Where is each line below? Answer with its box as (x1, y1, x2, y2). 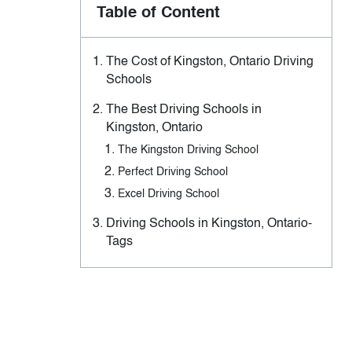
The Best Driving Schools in (106, 104, 262, 117)
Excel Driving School (118, 189, 219, 200)
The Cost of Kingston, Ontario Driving (106, 56, 313, 69)
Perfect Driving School (118, 167, 228, 178)
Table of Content (97, 5, 220, 22)
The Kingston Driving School (118, 145, 258, 156)
